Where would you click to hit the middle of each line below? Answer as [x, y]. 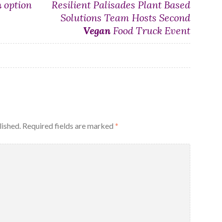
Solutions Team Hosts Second [126, 17]
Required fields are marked [68, 125]
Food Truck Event [151, 30]
